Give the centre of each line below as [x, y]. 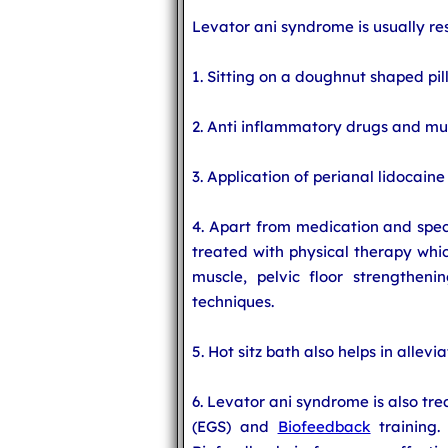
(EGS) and [235, 426]
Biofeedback [324, 426]
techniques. [233, 301]
